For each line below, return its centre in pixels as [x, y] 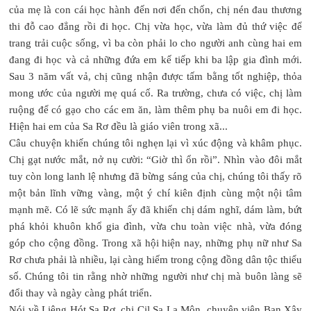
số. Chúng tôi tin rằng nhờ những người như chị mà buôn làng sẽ [155, 276]
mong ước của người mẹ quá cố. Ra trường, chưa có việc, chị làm [155, 93]
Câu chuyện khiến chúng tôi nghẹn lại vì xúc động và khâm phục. [155, 143]
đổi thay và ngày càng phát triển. [81, 293]
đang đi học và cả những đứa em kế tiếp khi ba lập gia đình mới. [155, 59]
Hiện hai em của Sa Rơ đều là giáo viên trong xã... [118, 126]
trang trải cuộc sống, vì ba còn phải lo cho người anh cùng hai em [155, 43]
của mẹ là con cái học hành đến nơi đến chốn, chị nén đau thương [155, 9]
